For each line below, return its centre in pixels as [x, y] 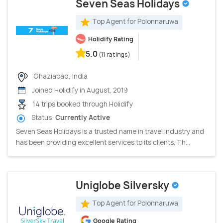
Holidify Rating [111, 39]
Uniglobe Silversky [123, 185]
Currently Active [83, 118]
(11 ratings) [115, 54]
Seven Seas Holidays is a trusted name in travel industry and [110, 131]
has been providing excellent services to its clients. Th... [103, 142]
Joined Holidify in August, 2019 [79, 90]
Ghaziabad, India [60, 76]
